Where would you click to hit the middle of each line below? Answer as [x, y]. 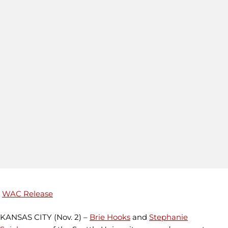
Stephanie [168, 217]
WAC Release [27, 193]
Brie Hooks [110, 217]
